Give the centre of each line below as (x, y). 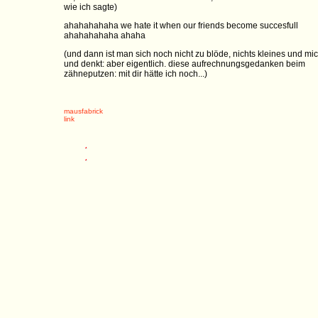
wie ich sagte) (91, 7)
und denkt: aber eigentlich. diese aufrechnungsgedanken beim (185, 64)
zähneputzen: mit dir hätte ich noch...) (136, 74)
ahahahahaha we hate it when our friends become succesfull (181, 26)
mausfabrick (83, 111)
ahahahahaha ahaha (105, 35)
